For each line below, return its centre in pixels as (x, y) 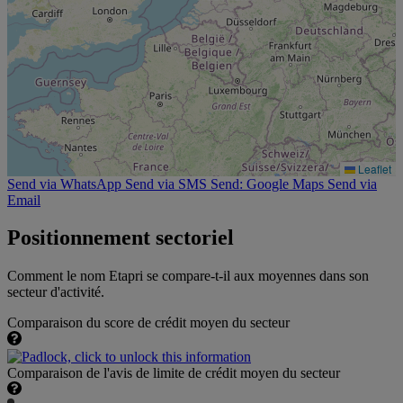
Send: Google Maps (267, 184)
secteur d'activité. (56, 292)
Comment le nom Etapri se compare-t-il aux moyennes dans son (188, 276)
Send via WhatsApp (64, 184)
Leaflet (373, 168)
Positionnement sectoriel (121, 238)
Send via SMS (166, 184)
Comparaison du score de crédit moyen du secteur (148, 323)
